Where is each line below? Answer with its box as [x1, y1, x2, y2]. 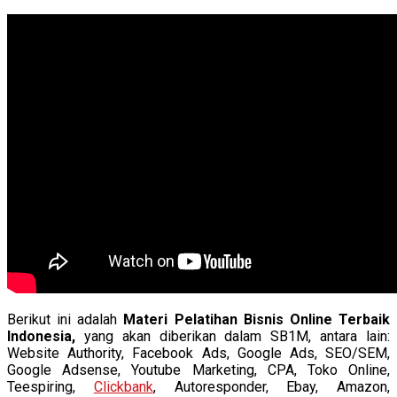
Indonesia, [7, 327, 84, 345]
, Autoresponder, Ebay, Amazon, [152, 378, 390, 395]
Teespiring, [7, 378, 94, 395]
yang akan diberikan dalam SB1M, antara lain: [83, 327, 391, 345]
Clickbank [93, 378, 153, 395]
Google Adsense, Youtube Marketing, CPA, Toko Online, [7, 361, 390, 378]
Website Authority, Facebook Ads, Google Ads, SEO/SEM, [7, 344, 390, 362]
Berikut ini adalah [7, 310, 124, 328]
